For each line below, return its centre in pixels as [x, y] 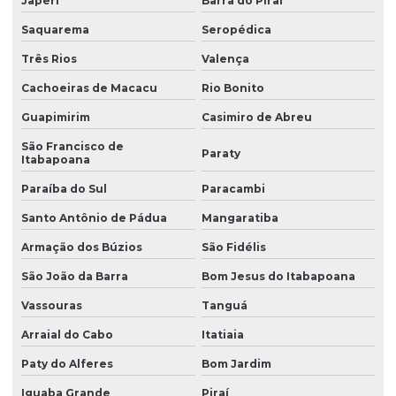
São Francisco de [72, 147]
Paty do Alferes [67, 364]
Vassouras [52, 306]
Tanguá [224, 306]
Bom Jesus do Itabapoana [278, 277]
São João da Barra [75, 277]
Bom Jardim [236, 364]
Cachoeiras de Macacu [89, 88]
